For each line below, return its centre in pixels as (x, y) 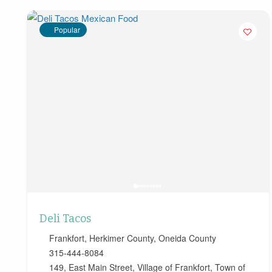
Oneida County (187, 238)
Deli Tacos (65, 219)
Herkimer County (121, 238)
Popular (67, 30)
